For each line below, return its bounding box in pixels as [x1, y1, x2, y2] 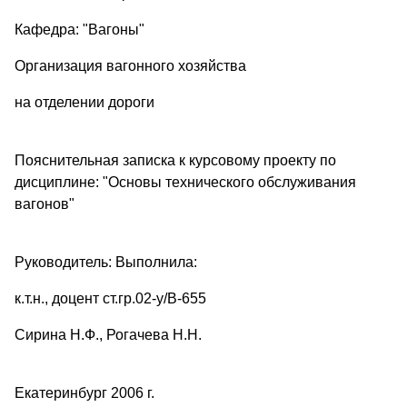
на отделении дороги [15, 94, 154, 110]
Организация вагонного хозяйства [15, 57, 246, 74]
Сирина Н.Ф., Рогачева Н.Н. [15, 326, 202, 342]
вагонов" [15, 195, 74, 212]
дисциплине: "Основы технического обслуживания [15, 174, 356, 190]
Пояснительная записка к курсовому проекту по [15, 152, 336, 168]
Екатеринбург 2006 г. [15, 384, 154, 401]
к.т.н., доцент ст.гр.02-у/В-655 [15, 290, 206, 306]
